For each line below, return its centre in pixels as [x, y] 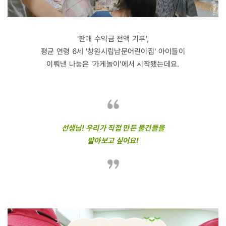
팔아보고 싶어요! [113, 141]
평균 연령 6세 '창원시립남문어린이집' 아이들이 [113, 51]
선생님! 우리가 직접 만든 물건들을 [113, 128]
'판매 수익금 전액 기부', [113, 39]
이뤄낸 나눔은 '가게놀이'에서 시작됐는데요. [113, 64]
